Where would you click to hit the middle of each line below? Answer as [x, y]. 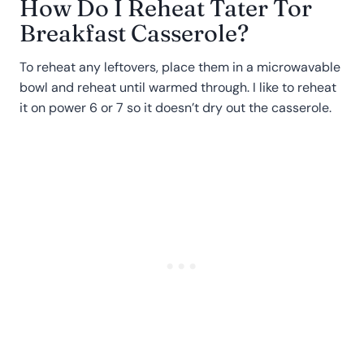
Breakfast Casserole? [134, 32]
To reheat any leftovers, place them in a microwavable [180, 67]
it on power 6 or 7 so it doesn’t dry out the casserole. [175, 108]
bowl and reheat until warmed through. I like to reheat [178, 88]
